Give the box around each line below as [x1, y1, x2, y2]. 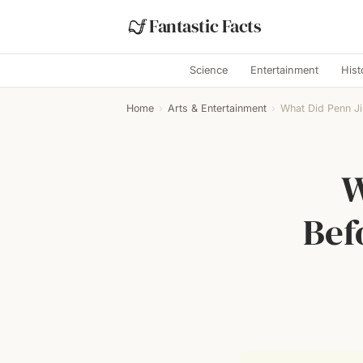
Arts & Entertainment [168, 102, 267, 114]
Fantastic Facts [149, 15, 262, 38]
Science [189, 64, 228, 76]
